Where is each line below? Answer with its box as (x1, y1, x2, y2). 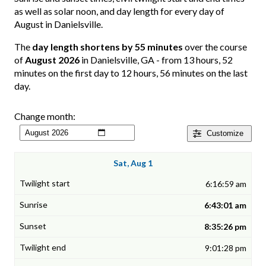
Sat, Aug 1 (113, 158, 153, 169)
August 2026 (25, 54, 80, 66)
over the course (183, 41, 247, 53)
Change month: (14, 110, 75, 122)
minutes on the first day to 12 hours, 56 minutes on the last (14, 67, 248, 79)
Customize (207, 129, 243, 138)
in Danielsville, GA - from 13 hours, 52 (80, 54, 233, 66)
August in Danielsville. (14, 18, 103, 30)
